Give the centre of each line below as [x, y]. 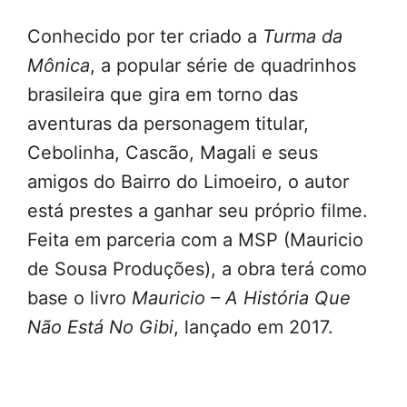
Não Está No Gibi [100, 327]
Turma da [303, 36]
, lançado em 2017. [253, 327]
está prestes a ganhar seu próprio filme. [198, 211]
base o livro [79, 298]
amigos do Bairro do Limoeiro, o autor [188, 182]
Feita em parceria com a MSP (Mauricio [195, 240]
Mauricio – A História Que [241, 298]
